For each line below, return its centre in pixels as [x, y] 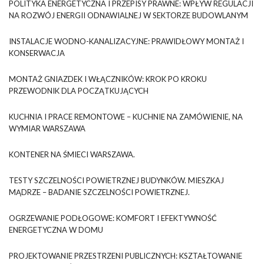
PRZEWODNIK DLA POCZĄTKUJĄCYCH [79, 90]
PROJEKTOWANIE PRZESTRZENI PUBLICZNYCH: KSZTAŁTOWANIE [126, 255]
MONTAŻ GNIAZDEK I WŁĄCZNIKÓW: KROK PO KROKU [108, 79]
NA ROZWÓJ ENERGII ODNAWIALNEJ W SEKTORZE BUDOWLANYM [128, 15]
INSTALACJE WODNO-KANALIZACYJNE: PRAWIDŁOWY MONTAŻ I [126, 41]
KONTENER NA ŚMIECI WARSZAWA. [72, 154]
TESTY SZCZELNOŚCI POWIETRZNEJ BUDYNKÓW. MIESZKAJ [116, 180]
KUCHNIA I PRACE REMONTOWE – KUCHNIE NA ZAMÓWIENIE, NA [126, 116]
